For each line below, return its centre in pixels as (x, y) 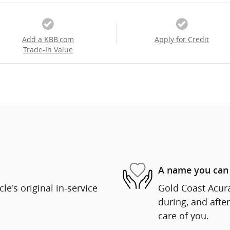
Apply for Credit (182, 40)
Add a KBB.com (48, 40)
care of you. (184, 216)
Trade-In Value (48, 50)
